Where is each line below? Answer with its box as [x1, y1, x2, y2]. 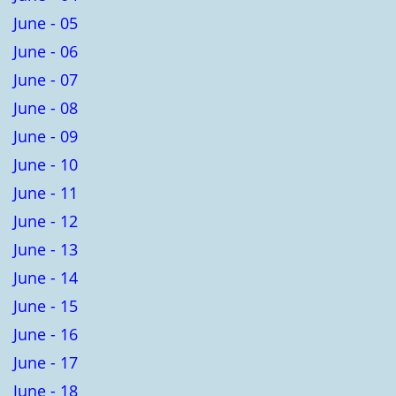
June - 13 [13, 238, 78, 260]
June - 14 [13, 266, 78, 288]
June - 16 [13, 323, 78, 345]
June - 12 [13, 209, 78, 232]
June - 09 [13, 125, 78, 147]
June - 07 [13, 68, 78, 90]
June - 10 [13, 153, 78, 175]
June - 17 [13, 351, 78, 373]
